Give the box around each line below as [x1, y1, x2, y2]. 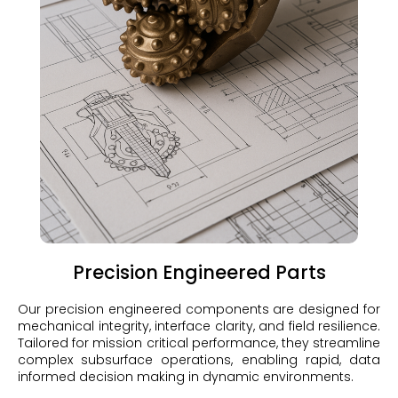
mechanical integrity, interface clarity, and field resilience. [18, 317, 380, 336]
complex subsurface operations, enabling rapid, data [18, 351, 380, 370]
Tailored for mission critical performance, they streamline [18, 334, 380, 353]
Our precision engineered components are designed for [18, 300, 380, 319]
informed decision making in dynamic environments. [18, 368, 354, 386]
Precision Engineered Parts [72, 259, 326, 286]
